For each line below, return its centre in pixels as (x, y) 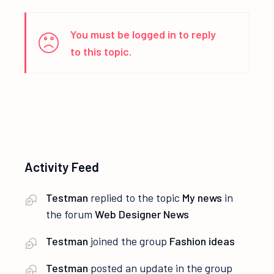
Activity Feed (62, 167)
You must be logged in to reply (143, 34)
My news (202, 198)
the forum (71, 214)
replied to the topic (135, 198)
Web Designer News (142, 214)
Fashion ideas (202, 241)
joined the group (129, 241)
